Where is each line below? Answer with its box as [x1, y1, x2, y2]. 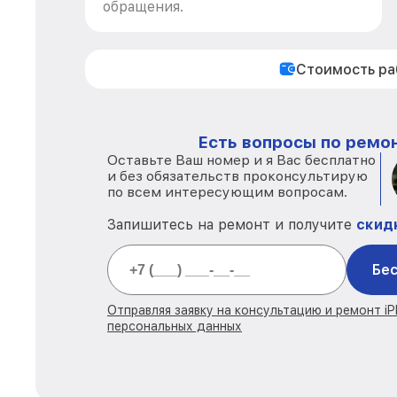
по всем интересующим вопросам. [107, 183, 347, 200]
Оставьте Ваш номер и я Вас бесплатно [107, 152, 376, 168]
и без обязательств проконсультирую [107, 167, 368, 184]
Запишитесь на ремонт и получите [107, 216, 356, 233]
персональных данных [107, 319, 242, 333]
